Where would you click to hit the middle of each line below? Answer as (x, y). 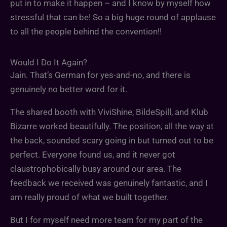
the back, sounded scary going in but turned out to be (112, 140)
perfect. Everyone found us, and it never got (93, 154)
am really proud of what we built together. (89, 197)
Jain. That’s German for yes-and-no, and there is (100, 75)
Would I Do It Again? (49, 62)
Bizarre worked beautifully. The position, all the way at (112, 126)
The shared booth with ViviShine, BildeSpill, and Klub (109, 112)
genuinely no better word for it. (69, 89)
